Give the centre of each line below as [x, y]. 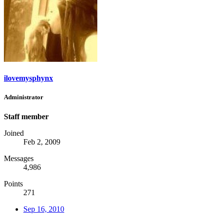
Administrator [24, 97]
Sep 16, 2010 [44, 209]
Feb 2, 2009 [42, 142]
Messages [19, 158]
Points [13, 183]
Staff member [26, 116]
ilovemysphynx [28, 78]
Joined [14, 133]
